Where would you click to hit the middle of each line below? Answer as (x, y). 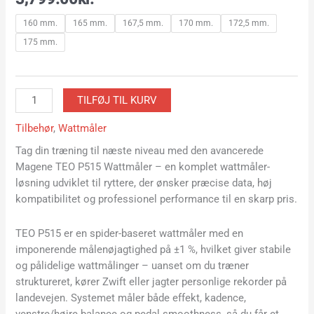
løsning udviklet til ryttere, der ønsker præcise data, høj (144, 183)
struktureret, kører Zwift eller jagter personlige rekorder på (151, 281)
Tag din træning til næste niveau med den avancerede (140, 151)
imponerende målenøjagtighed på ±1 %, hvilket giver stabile (153, 249)
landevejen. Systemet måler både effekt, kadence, (131, 298)
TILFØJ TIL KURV (117, 101)
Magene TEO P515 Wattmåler (84, 167)
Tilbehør (35, 128)
